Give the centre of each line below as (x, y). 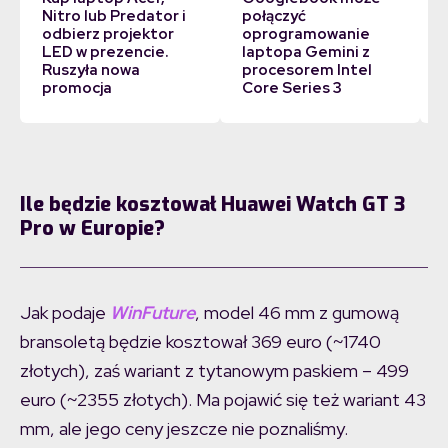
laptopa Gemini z (305, 51)
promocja (76, 87)
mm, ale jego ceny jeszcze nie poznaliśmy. (184, 428)
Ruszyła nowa (90, 69)
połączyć (273, 15)
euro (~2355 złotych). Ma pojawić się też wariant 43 (223, 399)
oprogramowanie (305, 33)
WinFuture (152, 312)
